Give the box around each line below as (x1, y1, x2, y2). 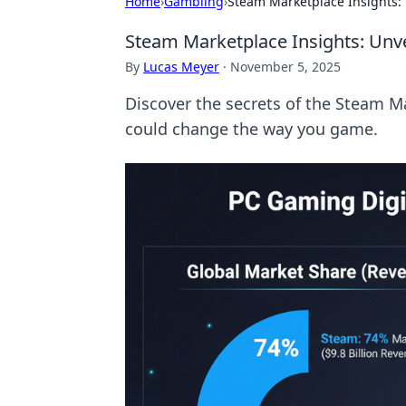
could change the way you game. (125, 118, 378, 140)
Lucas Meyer (143, 58, 219, 75)
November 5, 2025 (230, 58, 341, 75)
